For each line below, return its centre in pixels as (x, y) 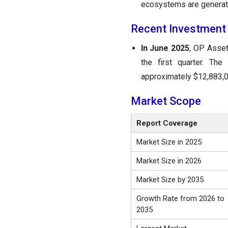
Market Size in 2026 (169, 161)
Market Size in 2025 (169, 142)
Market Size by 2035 (170, 180)
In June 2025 (165, 48)
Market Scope (166, 101)
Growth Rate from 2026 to (180, 199)
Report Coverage (167, 123)
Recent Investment (178, 29)
